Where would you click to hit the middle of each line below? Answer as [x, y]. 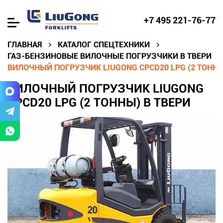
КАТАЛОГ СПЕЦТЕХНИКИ [104, 45]
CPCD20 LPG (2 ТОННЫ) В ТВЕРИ [99, 103]
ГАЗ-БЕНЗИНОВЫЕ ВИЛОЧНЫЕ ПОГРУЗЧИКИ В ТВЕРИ [110, 56]
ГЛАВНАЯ [25, 45]
